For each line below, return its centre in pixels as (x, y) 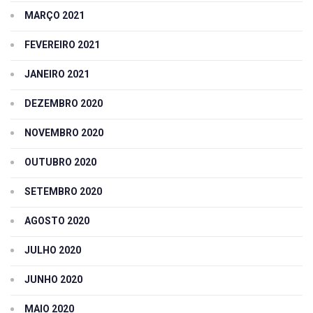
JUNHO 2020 (53, 280)
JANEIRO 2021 (57, 74)
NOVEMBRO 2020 (64, 133)
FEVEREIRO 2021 (62, 45)
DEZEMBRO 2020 (64, 104)
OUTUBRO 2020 (60, 162)
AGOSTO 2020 (57, 221)
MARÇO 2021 (54, 16)
